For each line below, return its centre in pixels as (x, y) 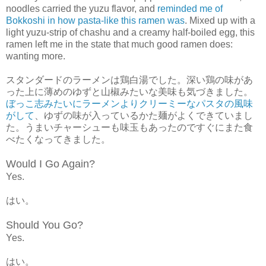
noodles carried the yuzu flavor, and (82, 8)
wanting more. (36, 56)
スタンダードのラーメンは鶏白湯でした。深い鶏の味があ (129, 80)
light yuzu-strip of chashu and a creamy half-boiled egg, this (130, 32)
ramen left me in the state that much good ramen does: (119, 44)
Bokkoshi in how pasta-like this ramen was (95, 20)
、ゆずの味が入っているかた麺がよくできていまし (144, 115)
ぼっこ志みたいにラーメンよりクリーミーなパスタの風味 (129, 103)
